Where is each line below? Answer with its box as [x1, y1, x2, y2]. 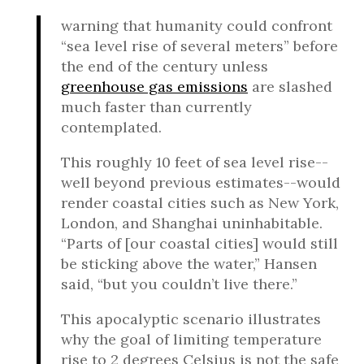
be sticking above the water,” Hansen [61, 254, 317, 273]
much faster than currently [61, 97, 252, 116]
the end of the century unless [61, 57, 268, 76]
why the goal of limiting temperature [61, 330, 322, 349]
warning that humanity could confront [61, 16, 332, 35]
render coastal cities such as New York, [61, 193, 339, 212]
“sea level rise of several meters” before [61, 37, 338, 55]
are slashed [248, 77, 332, 96]
